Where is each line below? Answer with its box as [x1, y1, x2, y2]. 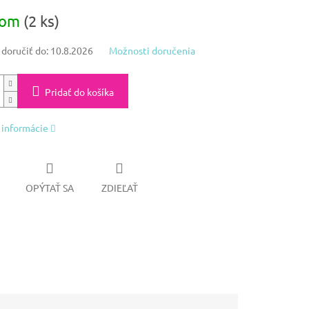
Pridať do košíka [44, 85, 114, 98]
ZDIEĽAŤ [101, 181, 138, 195]
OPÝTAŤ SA [25, 181, 74, 195]
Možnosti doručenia [108, 43, 195, 57]
